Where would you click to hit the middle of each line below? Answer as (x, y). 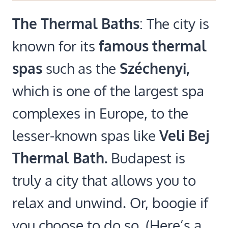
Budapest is (146, 158)
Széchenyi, (155, 68)
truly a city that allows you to (104, 180)
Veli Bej (184, 135)
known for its (55, 46)
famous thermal (153, 46)
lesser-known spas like (86, 135)
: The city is (174, 23)
